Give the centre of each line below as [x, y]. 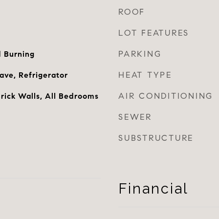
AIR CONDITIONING [166, 96]
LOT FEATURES [154, 33]
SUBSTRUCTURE [156, 138]
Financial [153, 189]
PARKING [140, 54]
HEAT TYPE [145, 75]
